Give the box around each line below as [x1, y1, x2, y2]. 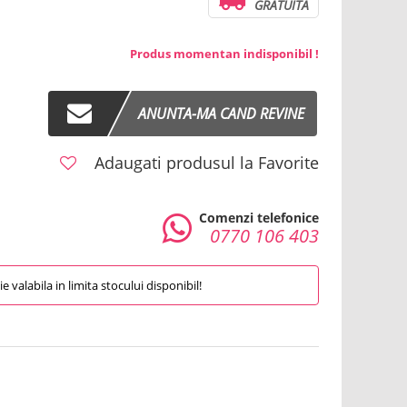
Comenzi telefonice [198, 209, 319, 226]
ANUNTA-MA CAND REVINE [138, 104, 305, 124]
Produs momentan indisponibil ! [129, 45, 319, 62]
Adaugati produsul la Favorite [89, 152, 319, 174]
